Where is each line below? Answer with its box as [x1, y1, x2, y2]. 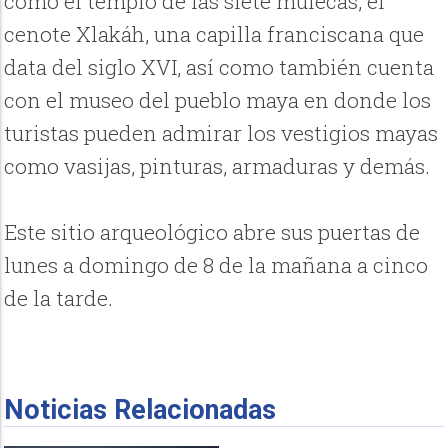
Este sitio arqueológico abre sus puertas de [4, 218, 421, 247]
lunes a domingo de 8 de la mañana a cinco [4, 251, 429, 280]
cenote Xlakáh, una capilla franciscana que [4, 20, 425, 49]
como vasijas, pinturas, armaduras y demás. [4, 152, 431, 181]
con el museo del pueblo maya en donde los [4, 86, 432, 115]
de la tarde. [4, 284, 114, 313]
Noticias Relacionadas [4, 394, 277, 427]
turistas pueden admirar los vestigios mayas [4, 119, 439, 148]
